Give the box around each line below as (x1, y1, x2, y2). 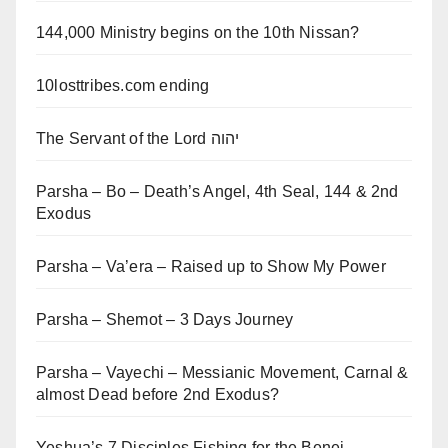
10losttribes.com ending (36, 77, 210, 94)
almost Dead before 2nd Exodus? (36, 386, 279, 403)
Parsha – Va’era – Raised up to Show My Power (36, 258, 386, 275)
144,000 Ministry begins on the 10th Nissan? (36, 24, 360, 41)
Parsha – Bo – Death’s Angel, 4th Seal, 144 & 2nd (36, 183, 399, 200)
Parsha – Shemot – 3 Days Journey (36, 311, 294, 328)
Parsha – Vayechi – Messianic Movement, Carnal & (36, 364, 409, 381)
